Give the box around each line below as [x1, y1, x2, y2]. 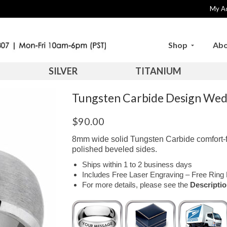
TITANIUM [135, 65, 181, 77]
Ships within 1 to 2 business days [82, 160, 192, 169]
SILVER [48, 65, 78, 77]
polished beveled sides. [71, 145, 157, 154]
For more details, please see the [82, 180, 190, 190]
